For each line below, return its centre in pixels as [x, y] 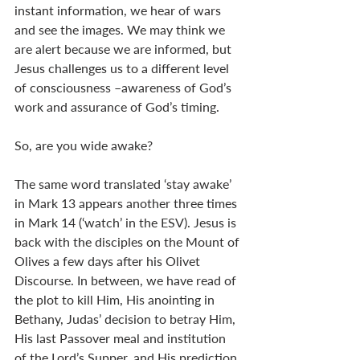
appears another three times [158, 202]
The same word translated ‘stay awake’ [125, 183]
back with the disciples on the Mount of [129, 241]
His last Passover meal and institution [122, 337]
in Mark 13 [45, 202]
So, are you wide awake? [84, 145]
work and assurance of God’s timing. [117, 106]
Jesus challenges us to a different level [123, 67]
